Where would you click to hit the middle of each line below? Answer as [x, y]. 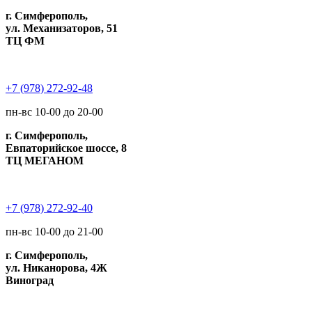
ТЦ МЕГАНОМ [45, 160]
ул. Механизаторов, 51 [62, 28]
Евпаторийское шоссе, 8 [66, 148]
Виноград [30, 280]
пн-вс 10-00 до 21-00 [54, 231]
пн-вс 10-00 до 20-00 [54, 111]
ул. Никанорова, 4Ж [56, 267]
